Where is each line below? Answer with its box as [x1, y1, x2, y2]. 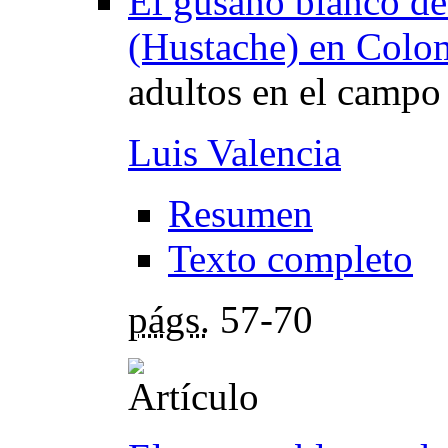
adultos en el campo [128, 70, 441, 114]
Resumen [168, 192, 313, 236]
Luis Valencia [128, 131, 341, 175]
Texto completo [168, 237, 413, 281]
